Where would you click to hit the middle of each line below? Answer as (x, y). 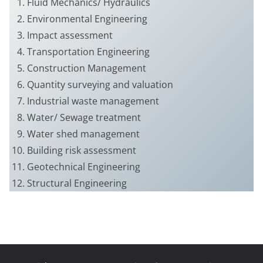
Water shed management (83, 134)
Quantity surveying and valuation (100, 84)
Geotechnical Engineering (84, 166)
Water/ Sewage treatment (84, 117)
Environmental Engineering (87, 18)
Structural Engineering (77, 183)
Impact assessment (70, 35)
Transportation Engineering (88, 51)
